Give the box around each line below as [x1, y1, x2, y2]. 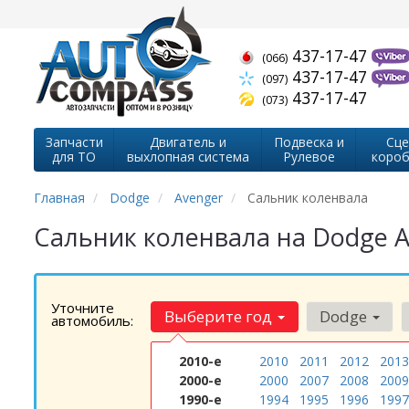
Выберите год [164, 306, 276, 327]
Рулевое [282, 148, 335, 165]
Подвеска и [273, 133, 344, 151]
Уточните [51, 299, 114, 317]
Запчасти [45, 133, 103, 151]
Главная [34, 189, 85, 206]
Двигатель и [149, 133, 226, 151]
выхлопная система [126, 148, 249, 165]
